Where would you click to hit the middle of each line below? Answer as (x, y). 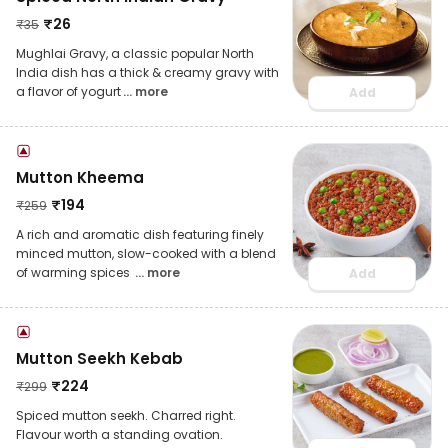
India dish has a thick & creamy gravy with (147, 72)
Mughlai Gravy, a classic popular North (135, 53)
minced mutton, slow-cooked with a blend (146, 253)
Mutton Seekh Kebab (99, 358)
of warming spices (74, 272)
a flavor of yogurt (68, 91)
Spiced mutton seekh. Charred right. (126, 415)
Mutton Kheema (80, 177)
